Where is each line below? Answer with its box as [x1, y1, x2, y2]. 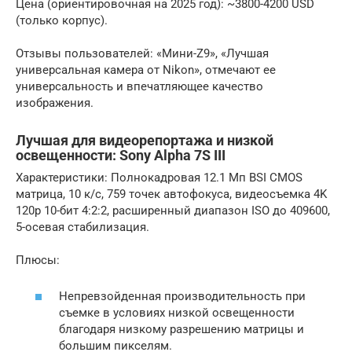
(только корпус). [16, 13, 108, 27]
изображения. [16, 95, 93, 110]
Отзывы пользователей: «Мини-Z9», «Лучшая [16, 46, 269, 60]
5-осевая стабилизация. [16, 219, 149, 234]
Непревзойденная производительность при [59, 289, 306, 303]
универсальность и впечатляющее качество [16, 79, 263, 93]
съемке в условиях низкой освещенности [59, 306, 295, 320]
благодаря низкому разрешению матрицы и [59, 322, 304, 336]
